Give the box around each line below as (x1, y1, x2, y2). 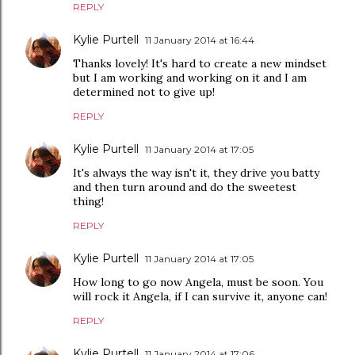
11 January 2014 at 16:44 (145, 34, 254, 46)
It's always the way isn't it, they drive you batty (73, 166, 319, 180)
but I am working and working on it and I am (73, 71, 307, 85)
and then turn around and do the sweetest (73, 180, 296, 194)
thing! (73, 194, 104, 208)
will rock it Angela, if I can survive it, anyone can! (73, 289, 327, 303)
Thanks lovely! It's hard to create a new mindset (73, 56, 326, 71)
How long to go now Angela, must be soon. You (73, 275, 323, 289)
